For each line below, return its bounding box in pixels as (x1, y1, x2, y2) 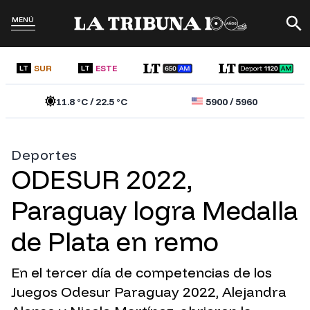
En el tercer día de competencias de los (11, 264, 272, 282)
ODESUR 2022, (11, 163, 192, 197)
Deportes (11, 146, 77, 164)
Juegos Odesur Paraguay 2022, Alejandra (11, 283, 286, 301)
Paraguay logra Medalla (11, 194, 298, 228)
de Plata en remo (11, 225, 219, 259)
